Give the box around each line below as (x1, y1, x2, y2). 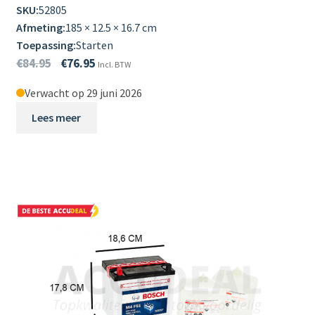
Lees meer (32, 110, 82, 124)
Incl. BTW (97, 58, 131, 70)
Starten (75, 37, 113, 52)
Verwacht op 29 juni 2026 (24, 85, 142, 100)
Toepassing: (15, 37, 76, 52)
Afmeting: (15, 20, 65, 34)
